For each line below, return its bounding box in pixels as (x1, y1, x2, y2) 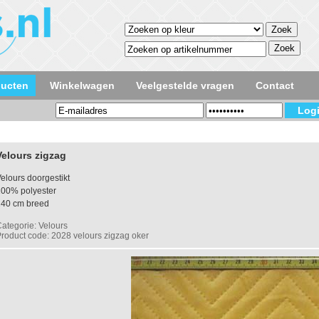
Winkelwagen (50, 80, 115, 91)
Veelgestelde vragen (136, 80, 234, 91)
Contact (256, 80, 294, 91)
